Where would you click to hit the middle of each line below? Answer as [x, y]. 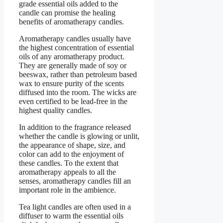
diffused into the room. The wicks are [78, 93]
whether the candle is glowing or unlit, [79, 136]
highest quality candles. [56, 111]
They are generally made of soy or [73, 66]
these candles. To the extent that [69, 163]
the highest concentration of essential [76, 48]
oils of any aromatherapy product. [72, 57]
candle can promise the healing [67, 13]
